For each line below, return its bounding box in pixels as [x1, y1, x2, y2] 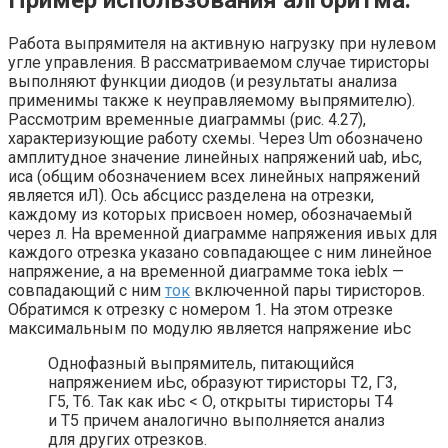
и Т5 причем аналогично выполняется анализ [48, 410, 385, 430]
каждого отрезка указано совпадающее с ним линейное [8, 242, 432, 262]
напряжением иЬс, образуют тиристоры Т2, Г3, [48, 372, 397, 392]
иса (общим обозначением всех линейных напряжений [8, 166, 420, 186]
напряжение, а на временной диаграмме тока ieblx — [8, 261, 404, 281]
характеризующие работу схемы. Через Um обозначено [8, 128, 423, 148]
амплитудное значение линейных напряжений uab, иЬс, [8, 147, 422, 167]
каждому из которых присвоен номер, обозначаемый [8, 204, 412, 224]
